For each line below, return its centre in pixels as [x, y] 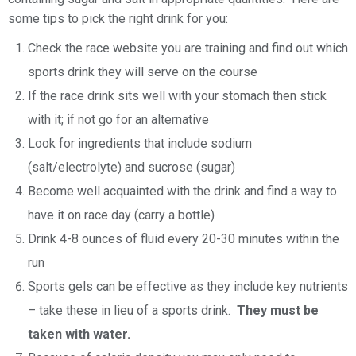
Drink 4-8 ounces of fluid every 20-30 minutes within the [184, 238]
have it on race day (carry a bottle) [121, 215]
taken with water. [79, 334]
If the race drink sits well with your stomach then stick [177, 95]
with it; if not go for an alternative [118, 119]
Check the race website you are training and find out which [188, 48]
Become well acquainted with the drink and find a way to [182, 191]
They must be [278, 310]
